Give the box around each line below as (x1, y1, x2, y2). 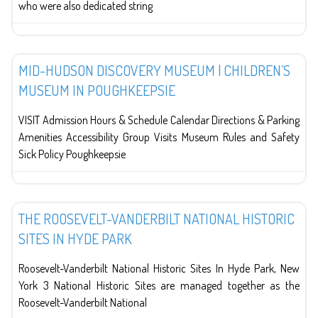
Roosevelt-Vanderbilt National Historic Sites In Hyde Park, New (18, 261, 300, 275)
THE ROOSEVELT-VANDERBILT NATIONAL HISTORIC (18, 209, 295, 228)
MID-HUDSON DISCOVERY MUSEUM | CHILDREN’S (18, 60, 290, 79)
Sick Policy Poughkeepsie (18, 146, 126, 161)
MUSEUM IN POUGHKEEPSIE (18, 80, 175, 99)
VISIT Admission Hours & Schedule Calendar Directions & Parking (18, 112, 300, 127)
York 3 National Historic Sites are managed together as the (18, 278, 300, 292)
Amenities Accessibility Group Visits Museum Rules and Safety (18, 129, 300, 144)
